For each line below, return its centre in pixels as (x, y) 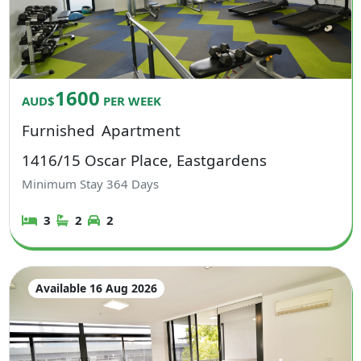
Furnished (59, 130)
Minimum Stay (64, 184)
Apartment (141, 130)
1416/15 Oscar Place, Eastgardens (145, 160)
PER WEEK (131, 100)
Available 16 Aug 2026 (96, 288)
